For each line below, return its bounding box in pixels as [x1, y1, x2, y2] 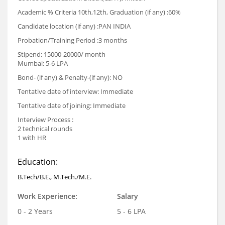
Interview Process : [18, 115, 73, 125]
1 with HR [18, 133, 46, 143]
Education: [18, 156, 58, 168]
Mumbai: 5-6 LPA [18, 59, 68, 68]
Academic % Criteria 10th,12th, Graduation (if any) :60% [18, 8, 181, 17]
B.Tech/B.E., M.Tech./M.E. [18, 172, 91, 182]
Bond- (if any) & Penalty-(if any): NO [18, 73, 123, 82]
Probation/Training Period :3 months [18, 36, 127, 45]
